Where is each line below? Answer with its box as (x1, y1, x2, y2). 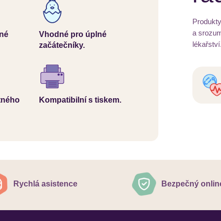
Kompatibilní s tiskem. (39, 95, 122, 104)
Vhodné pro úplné (39, 30, 107, 38)
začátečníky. (39, 40, 85, 49)
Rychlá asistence (13, 179, 77, 188)
